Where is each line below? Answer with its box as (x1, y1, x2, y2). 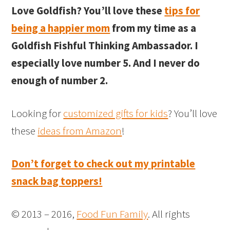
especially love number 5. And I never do (11, 55, 200, 70)
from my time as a (110, 21, 197, 35)
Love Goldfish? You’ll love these (11, 3, 165, 17)
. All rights (148, 206, 190, 221)
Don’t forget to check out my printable (11, 156, 196, 170)
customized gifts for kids (63, 106, 168, 120)
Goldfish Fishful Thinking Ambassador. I (11, 38, 199, 52)
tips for (164, 3, 200, 17)
